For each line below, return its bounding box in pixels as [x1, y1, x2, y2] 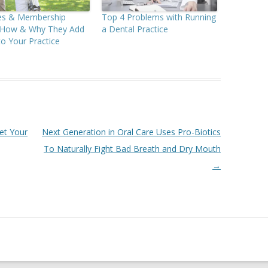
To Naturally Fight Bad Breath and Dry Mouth [43, 143, 221, 155]
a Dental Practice [101, 23, 168, 35]
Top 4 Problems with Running [101, 11, 216, 23]
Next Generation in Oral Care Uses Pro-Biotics [41, 126, 221, 138]
